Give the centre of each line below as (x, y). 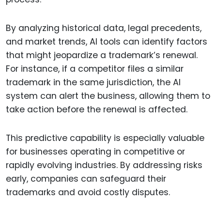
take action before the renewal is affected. (97, 109)
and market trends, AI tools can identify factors (107, 41)
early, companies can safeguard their (86, 178)
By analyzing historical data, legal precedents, (104, 28)
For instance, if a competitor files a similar (95, 69)
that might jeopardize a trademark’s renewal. (102, 55)
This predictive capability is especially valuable (105, 138)
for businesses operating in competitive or (95, 151)
